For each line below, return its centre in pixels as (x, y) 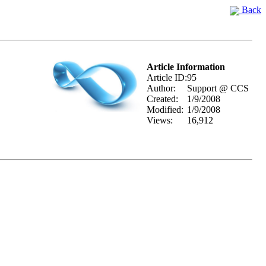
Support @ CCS (218, 88)
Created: (162, 99)
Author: (161, 88)
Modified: (165, 110)
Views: (160, 120)
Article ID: (167, 77)
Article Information (186, 67)
